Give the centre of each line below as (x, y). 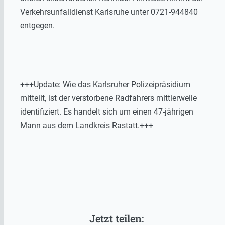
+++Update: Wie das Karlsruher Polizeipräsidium (105, 84)
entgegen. (37, 25)
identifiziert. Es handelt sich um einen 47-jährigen (107, 111)
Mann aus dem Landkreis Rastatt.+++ (87, 125)
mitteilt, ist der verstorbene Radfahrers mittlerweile (108, 98)
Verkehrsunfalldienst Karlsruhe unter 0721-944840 (109, 12)
